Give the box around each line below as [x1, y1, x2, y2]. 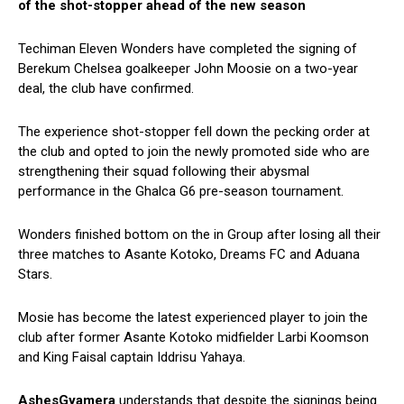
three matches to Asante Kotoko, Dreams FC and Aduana [18, 246, 360, 263]
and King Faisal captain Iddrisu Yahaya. [18, 349, 245, 366]
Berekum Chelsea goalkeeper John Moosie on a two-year [18, 60, 358, 78]
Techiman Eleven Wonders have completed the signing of [18, 41, 357, 58]
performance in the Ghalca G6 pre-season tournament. [18, 183, 344, 200]
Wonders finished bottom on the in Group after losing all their [18, 226, 381, 243]
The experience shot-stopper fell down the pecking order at [18, 124, 370, 141]
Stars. [18, 266, 52, 283]
